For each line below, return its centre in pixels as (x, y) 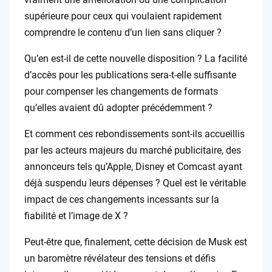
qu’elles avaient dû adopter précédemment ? (118, 108)
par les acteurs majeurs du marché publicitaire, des (132, 151)
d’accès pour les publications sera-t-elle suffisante (130, 75)
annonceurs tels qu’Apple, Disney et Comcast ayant (133, 167)
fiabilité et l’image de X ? (76, 216)
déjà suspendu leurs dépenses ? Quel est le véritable (135, 183)
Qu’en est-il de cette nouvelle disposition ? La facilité (135, 59)
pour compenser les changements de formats (121, 92)
